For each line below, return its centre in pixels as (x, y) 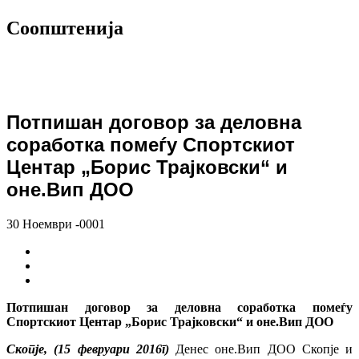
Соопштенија (65, 28)
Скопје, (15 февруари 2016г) (88, 349)
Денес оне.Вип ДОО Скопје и (260, 349)
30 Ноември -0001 (56, 224)
